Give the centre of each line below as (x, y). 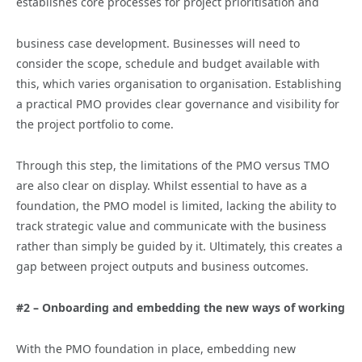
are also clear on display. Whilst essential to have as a (162, 185)
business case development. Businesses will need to (158, 43)
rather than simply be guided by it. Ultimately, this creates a (179, 246)
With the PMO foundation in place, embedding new (156, 348)
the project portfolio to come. (95, 124)
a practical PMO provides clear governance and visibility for (178, 103)
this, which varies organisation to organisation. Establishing (179, 83)
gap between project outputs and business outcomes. (162, 266)
